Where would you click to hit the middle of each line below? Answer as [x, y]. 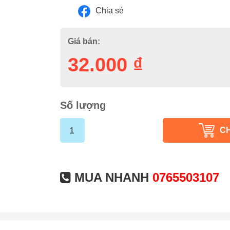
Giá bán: [84, 41]
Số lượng [83, 105]
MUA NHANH [112, 177]
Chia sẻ [109, 11]
